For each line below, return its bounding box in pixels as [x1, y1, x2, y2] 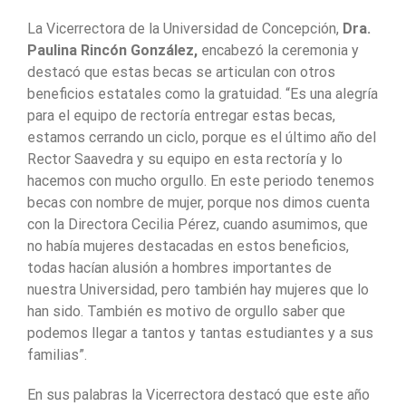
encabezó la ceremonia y [198, 41, 359, 59]
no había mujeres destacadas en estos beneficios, [27, 237, 349, 255]
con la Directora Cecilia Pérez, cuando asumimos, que [27, 215, 368, 233]
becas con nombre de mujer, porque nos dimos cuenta [27, 193, 370, 211]
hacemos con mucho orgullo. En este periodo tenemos [27, 171, 374, 189]
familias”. [27, 345, 87, 363]
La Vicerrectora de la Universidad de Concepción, [27, 19, 343, 37]
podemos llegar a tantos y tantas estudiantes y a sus [27, 324, 373, 342]
